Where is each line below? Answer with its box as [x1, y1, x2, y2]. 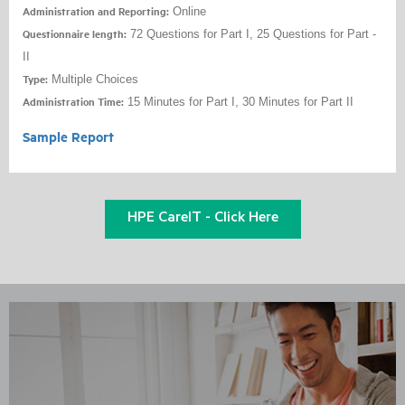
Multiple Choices [48, 72, 142, 87]
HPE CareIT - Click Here [127, 211, 278, 228]
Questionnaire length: [23, 27, 127, 42]
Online [169, 5, 206, 19]
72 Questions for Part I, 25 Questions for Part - [127, 27, 376, 42]
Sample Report [23, 128, 114, 146]
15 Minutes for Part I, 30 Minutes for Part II [124, 95, 353, 109]
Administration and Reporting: [23, 5, 169, 19]
